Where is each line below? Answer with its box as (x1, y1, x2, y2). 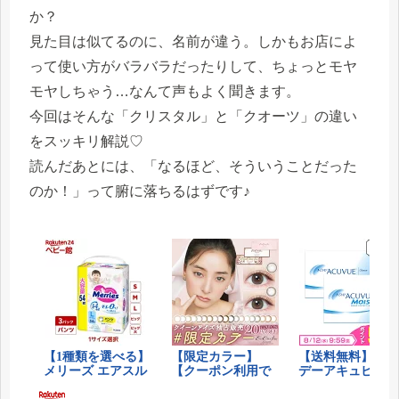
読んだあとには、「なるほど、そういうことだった (29, 159, 357, 175)
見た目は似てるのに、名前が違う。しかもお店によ (29, 34, 357, 50)
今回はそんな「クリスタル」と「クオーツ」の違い (29, 109, 357, 125)
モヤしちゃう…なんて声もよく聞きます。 (29, 84, 300, 100)
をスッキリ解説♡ (29, 134, 143, 150)
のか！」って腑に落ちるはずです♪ (29, 183, 250, 199)
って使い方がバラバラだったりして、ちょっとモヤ (29, 59, 357, 75)
